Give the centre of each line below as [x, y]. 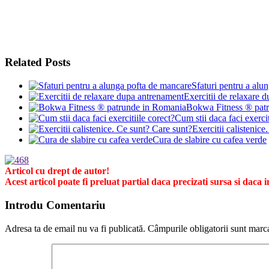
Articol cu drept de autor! [57, 171]
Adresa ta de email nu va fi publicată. [75, 228]
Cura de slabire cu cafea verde [210, 140]
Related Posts [38, 62]
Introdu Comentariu [55, 205]
